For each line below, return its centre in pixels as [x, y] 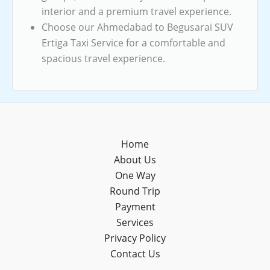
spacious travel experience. [103, 58]
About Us [135, 160]
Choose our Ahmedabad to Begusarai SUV [137, 27]
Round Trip [135, 191]
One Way [135, 175]
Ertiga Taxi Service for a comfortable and [133, 42]
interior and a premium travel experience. [137, 11]
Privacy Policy [135, 238]
